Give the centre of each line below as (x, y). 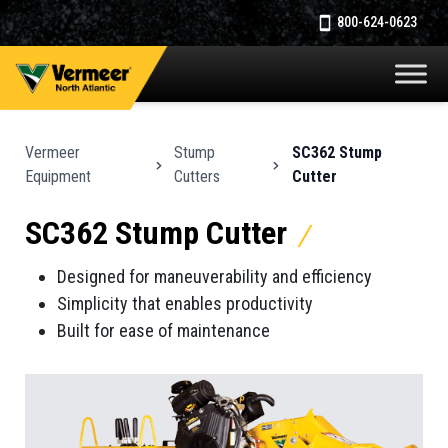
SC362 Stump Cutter (160, 233)
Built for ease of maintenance (164, 331)
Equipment (58, 177)
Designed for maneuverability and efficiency (215, 277)
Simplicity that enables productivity (185, 304)
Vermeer (53, 153)
